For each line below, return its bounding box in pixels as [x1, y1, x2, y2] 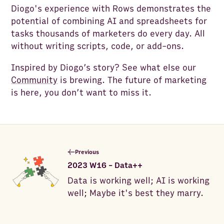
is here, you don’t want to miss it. [11, 87, 152, 98]
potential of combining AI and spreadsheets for [11, 15, 207, 26]
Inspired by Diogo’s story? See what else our [11, 62, 196, 73]
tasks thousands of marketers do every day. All [11, 28, 205, 39]
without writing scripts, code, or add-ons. [11, 40, 187, 51]
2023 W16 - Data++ [67, 160, 143, 170]
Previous [75, 148, 99, 155]
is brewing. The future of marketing [57, 74, 207, 85]
